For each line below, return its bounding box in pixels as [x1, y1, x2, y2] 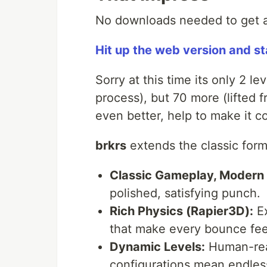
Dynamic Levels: [110, 240, 205, 254]
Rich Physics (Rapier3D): [110, 204, 253, 219]
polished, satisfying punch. [110, 186, 260, 201]
